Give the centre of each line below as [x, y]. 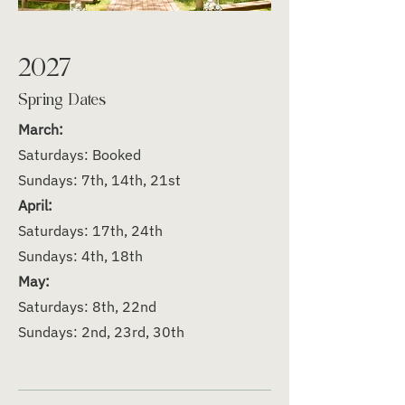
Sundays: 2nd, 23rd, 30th [103, 332]
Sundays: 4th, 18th [80, 256]
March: [41, 129]
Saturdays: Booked [80, 155]
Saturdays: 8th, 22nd [87, 306]
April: [35, 205]
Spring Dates [72, 97]
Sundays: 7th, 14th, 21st [99, 180]
